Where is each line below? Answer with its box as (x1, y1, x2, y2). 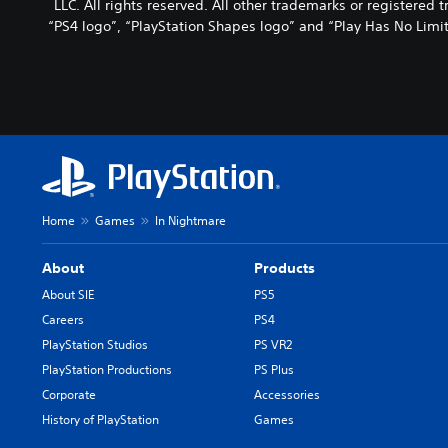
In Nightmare (155, 212, 226, 230)
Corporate (42, 386, 96, 404)
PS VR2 (254, 336, 293, 354)
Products (254, 259, 316, 278)
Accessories (254, 386, 321, 404)
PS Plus (254, 361, 295, 379)
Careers (42, 311, 84, 329)
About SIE (42, 286, 94, 304)
